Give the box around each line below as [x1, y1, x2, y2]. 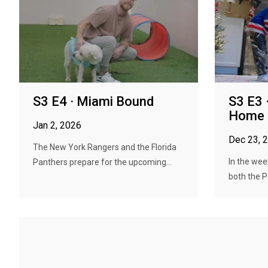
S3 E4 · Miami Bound [33, 94, 154, 109]
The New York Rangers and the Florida [33, 142, 176, 152]
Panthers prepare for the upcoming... [33, 157, 172, 167]
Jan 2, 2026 [33, 120, 81, 131]
